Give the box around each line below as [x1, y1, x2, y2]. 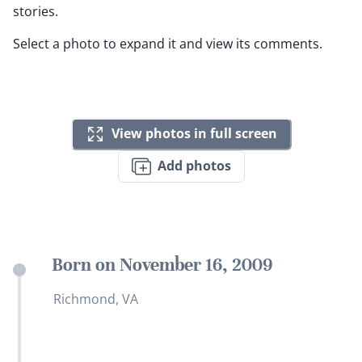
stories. [13, 2, 58, 20]
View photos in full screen [111, 124, 277, 143]
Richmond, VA [53, 289, 138, 308]
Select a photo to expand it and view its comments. [13, 34, 322, 53]
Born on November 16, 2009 [52, 253, 272, 276]
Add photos [157, 157, 231, 175]
